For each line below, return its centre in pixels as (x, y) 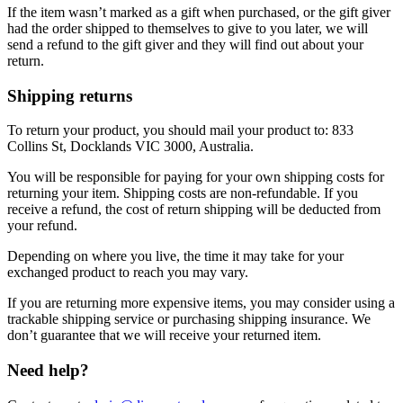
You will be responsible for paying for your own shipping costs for (196, 177)
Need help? (48, 370)
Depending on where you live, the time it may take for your (175, 256)
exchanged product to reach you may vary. (128, 273)
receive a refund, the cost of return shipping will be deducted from (194, 210)
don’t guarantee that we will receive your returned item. (164, 336)
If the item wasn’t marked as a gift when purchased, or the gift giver (199, 12)
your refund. (42, 226)
